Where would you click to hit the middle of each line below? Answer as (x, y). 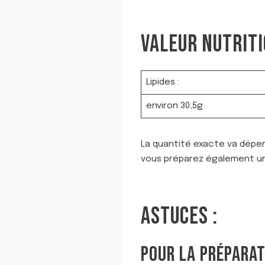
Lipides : (162, 82)
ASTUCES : (179, 216)
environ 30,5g (174, 106)
